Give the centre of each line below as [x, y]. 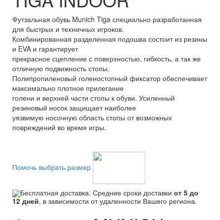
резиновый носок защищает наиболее [74, 108]
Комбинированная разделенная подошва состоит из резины [110, 39]
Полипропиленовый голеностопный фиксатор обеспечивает [110, 78]
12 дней [26, 201]
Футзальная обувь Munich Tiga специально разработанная [107, 19]
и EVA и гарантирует [45, 49]
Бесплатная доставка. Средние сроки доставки [97, 192]
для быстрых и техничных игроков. [68, 29]
